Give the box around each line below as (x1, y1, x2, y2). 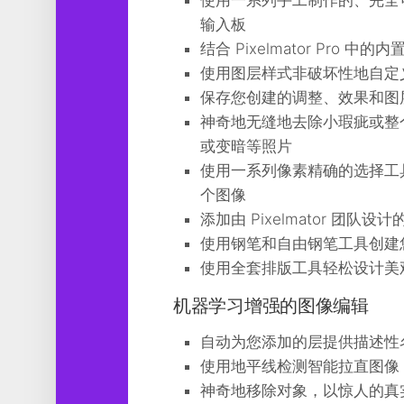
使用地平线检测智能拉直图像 (200, 357, 399, 375)
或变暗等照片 (200, 137, 292, 155)
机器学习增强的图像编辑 (173, 295, 369, 317)
